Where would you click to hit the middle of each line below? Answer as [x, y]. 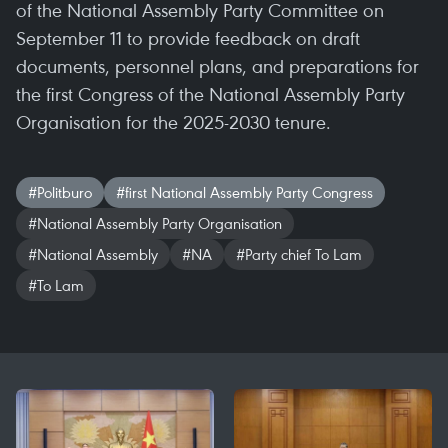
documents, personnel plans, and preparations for [217, 65]
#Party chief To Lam [299, 254]
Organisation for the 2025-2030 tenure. [173, 121]
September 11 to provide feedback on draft [188, 37]
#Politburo [60, 192]
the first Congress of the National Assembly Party [210, 93]
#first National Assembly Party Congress [244, 192]
